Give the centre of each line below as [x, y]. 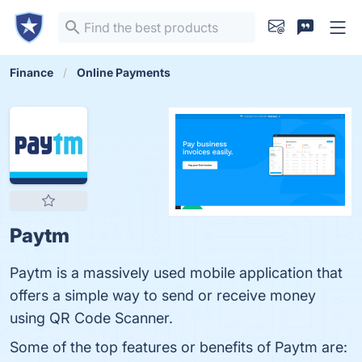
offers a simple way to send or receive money [163, 295]
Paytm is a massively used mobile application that [176, 273]
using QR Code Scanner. [91, 318]
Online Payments [124, 72]
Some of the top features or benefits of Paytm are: [179, 347]
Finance [32, 72]
